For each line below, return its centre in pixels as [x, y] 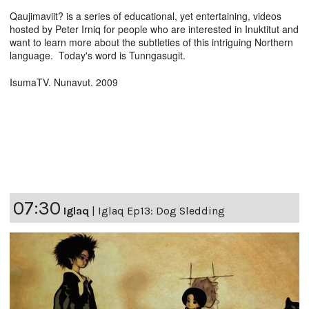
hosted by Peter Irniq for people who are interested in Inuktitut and [154, 29]
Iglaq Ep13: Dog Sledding [161, 210]
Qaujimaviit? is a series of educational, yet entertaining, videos [146, 16]
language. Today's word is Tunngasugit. [98, 55]
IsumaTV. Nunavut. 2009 [64, 82]
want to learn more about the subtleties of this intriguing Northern [151, 42]
